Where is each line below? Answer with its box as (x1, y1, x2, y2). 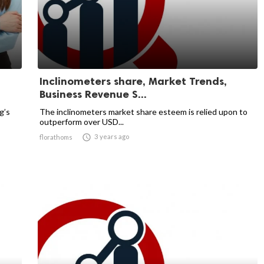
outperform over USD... (39, 117, 124, 127)
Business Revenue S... (39, 88, 147, 101)
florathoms (39, 133, 72, 141)
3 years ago (94, 133, 129, 140)
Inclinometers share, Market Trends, (39, 75, 227, 88)
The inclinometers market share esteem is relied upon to (39, 107, 247, 117)
